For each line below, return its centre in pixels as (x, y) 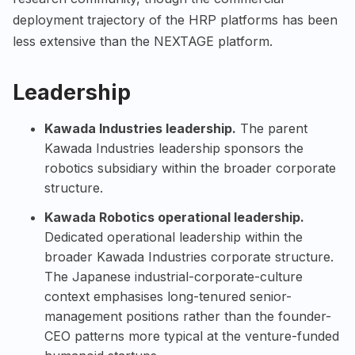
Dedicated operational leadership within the (174, 237)
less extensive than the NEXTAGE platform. (143, 42)
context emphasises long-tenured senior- (168, 297)
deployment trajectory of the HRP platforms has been (175, 20)
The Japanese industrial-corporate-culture (174, 277)
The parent (272, 129)
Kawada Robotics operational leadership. (174, 218)
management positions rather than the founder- (188, 317)
